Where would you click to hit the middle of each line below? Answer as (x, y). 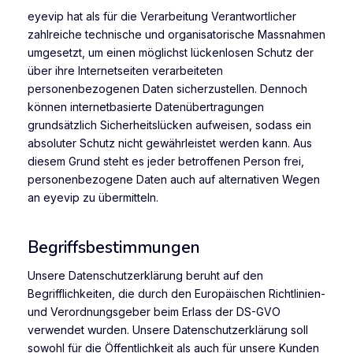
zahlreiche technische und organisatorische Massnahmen (176, 34)
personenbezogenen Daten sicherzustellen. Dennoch (167, 88)
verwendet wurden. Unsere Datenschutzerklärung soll (168, 329)
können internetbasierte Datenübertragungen (146, 106)
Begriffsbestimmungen (114, 248)
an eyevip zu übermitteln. (93, 197)
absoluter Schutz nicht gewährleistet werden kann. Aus (170, 143)
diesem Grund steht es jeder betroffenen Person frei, (166, 161)
